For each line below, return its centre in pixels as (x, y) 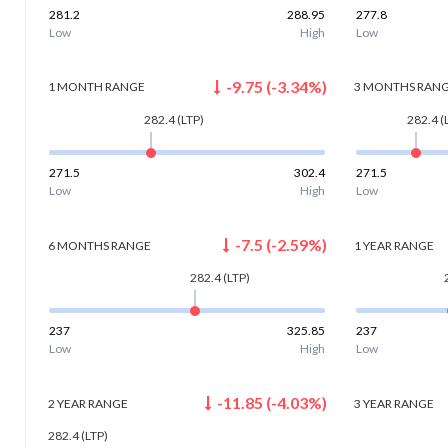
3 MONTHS (385, 87)
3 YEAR (373, 403)
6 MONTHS (78, 245)
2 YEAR (66, 403)
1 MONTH (75, 87)
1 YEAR (373, 245)
